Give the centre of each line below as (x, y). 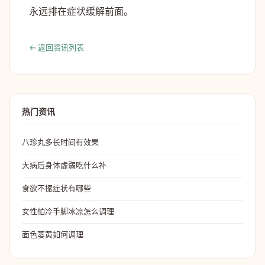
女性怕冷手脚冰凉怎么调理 (68, 211)
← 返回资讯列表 (56, 47)
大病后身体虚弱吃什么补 (64, 165)
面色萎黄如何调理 (53, 234)
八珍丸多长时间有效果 (60, 142)
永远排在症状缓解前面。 (81, 11)
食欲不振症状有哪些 (56, 188)
